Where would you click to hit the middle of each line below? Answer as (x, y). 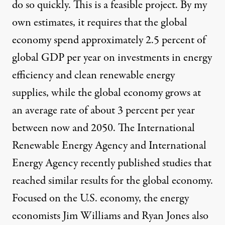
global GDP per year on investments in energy (112, 58)
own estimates (42, 23)
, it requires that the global (130, 23)
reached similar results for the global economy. (113, 181)
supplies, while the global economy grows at (106, 93)
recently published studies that (145, 163)
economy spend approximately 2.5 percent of (109, 40)
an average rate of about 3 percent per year (103, 111)
